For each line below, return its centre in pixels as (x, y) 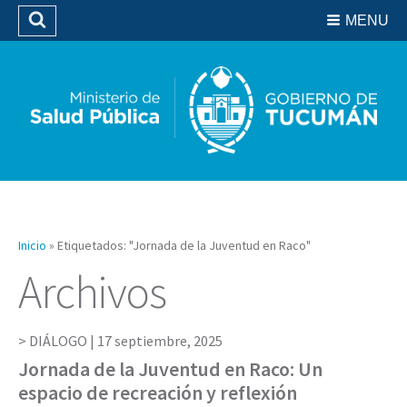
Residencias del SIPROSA (207, 19)
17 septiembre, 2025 (160, 340)
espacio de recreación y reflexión (158, 392)
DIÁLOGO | (63, 340)
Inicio (32, 245)
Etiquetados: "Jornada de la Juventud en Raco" (184, 245)
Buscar (74, 38)
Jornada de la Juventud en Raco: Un (170, 368)
